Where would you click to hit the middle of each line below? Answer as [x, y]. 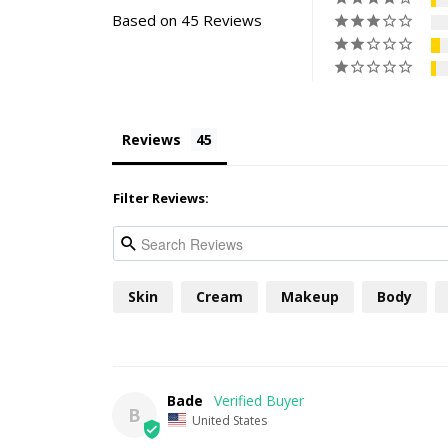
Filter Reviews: [161, 198]
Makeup [310, 297]
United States [229, 420]
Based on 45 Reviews [187, 20]
